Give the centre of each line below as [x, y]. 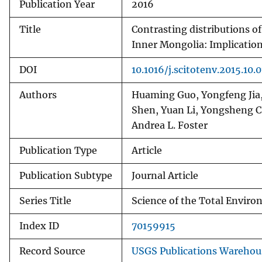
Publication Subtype [66, 175]
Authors [38, 95]
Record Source [52, 251]
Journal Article [165, 175]
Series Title [45, 201]
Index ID [39, 226]
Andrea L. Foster [170, 125]
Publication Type [58, 150]
